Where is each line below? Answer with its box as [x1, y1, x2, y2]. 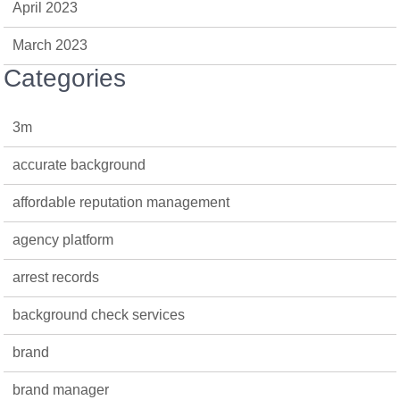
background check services [12, 307, 186, 322]
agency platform [12, 232, 114, 247]
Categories [4, 64, 127, 92]
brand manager [12, 382, 110, 397]
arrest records [12, 270, 100, 285]
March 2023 [12, 37, 88, 53]
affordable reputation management [12, 195, 230, 210]
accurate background [12, 157, 146, 172]
